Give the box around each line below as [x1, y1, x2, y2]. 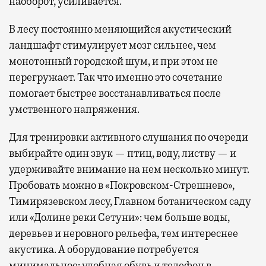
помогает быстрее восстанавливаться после [9, 87, 221, 100]
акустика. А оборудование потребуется [9, 243, 199, 256]
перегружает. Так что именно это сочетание [9, 71, 223, 84]
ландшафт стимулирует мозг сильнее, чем [9, 39, 216, 52]
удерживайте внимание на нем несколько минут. [9, 163, 251, 176]
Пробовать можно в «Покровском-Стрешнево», [9, 179, 235, 192]
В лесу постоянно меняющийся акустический [9, 23, 232, 36]
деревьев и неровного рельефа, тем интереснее [9, 227, 238, 240]
